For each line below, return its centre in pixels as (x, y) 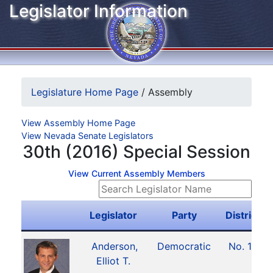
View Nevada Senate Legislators (87, 136)
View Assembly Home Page (78, 123)
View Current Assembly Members (136, 173)
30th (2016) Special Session (136, 152)
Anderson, (114, 246)
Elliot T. (113, 261)
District (243, 215)
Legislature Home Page (85, 92)
